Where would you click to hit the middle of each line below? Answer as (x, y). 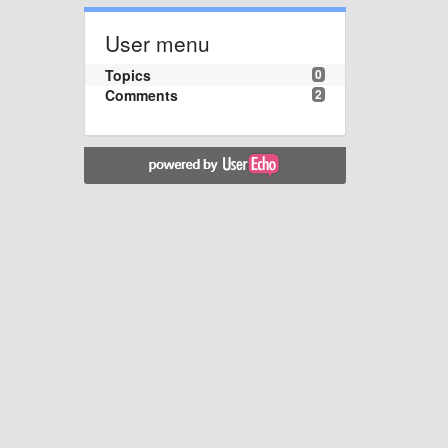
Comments (141, 94)
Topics (127, 74)
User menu (157, 42)
